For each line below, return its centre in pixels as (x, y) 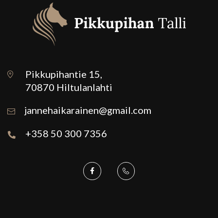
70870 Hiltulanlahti (69, 87)
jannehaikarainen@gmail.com (88, 110)
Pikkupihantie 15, (64, 74)
